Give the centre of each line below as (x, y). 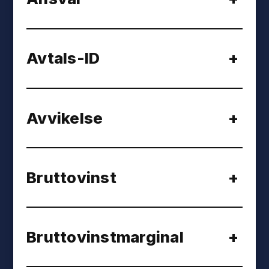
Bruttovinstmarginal (105, 237)
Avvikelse (65, 118)
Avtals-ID (63, 58)
